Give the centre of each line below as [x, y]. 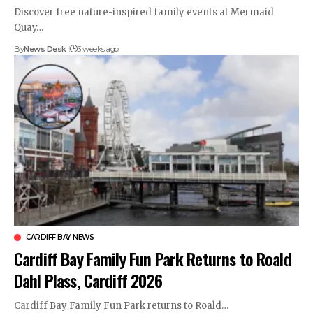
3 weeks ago [98, 49]
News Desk [45, 49]
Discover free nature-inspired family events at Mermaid [144, 12]
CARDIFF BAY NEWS [60, 238]
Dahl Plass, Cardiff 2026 [88, 281]
